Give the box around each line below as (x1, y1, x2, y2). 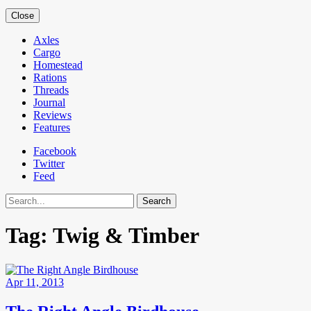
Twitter (33, 158, 65, 169)
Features (33, 121, 70, 133)
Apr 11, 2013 (6, 276, 64, 288)
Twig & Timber (53, 223, 199, 249)
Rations (33, 72, 67, 83)
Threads (33, 84, 69, 96)
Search (5, 193, 35, 205)
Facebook (33, 145, 76, 157)
